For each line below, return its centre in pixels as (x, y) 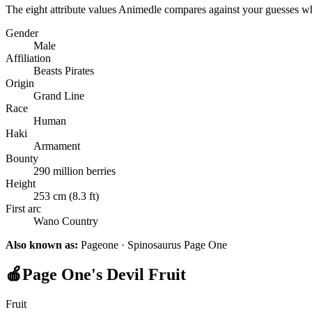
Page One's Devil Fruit (104, 274)
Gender (22, 33)
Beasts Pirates (64, 71)
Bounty (22, 159)
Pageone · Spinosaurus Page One (154, 245)
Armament (57, 146)
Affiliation (28, 58)
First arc (23, 209)
